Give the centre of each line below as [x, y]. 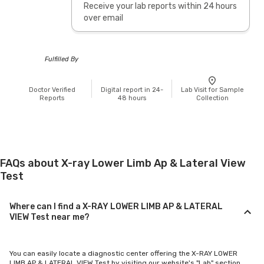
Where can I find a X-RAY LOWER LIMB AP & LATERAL [116, 206]
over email [103, 18]
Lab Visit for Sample [212, 90]
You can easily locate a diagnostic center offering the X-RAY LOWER [123, 253]
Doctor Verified [52, 90]
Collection [212, 98]
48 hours [132, 98]
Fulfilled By [62, 59]
